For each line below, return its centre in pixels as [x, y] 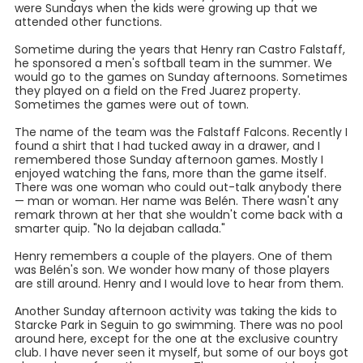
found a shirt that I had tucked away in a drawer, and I [167, 145]
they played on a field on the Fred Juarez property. [158, 90]
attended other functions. [88, 21]
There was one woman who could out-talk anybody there [178, 187]
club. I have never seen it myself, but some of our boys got [181, 352]
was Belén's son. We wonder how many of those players [172, 269]
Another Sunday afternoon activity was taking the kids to [176, 311]
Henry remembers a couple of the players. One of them [173, 256]
